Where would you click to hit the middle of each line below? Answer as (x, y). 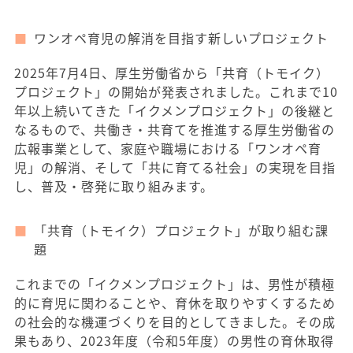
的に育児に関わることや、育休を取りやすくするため (175, 303)
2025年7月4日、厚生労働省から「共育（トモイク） (172, 72)
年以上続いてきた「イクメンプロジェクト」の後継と (175, 110)
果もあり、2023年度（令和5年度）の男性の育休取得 (174, 340)
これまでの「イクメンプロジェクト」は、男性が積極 (175, 284)
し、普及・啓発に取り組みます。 (114, 186)
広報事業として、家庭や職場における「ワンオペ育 (168, 148)
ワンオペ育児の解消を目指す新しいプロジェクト (181, 38)
